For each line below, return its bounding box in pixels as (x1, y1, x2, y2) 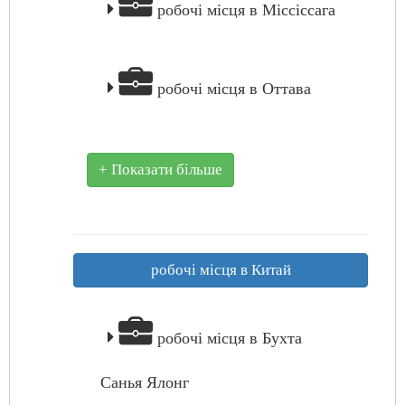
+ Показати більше (99, 161, 222, 178)
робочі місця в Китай (150, 261, 291, 278)
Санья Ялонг (100, 373, 189, 391)
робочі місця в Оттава (153, 80, 311, 98)
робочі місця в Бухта (153, 329, 302, 347)
